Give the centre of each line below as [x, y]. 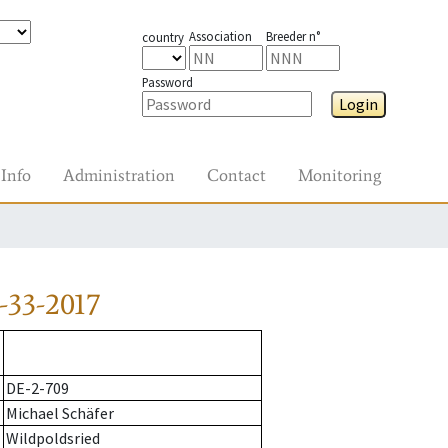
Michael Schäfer [60, 413]
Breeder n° [292, 36]
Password [167, 82]
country [162, 37]
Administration [119, 175]
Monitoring [339, 175]
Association [220, 36]
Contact [236, 175]
